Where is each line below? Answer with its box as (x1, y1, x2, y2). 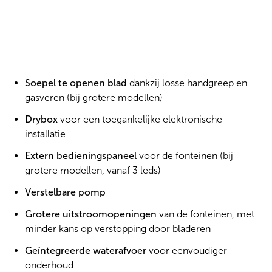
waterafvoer (92, 245, 146, 256)
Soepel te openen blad (24, 77, 129, 89)
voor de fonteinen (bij (136, 150, 233, 161)
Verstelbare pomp (24, 186, 106, 198)
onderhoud (24, 259, 76, 271)
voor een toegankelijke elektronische (57, 114, 222, 125)
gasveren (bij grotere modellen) (24, 92, 163, 103)
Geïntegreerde (24, 245, 90, 256)
